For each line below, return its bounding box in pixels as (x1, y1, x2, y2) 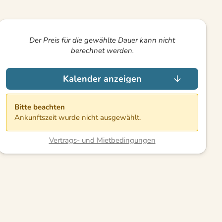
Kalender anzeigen (62, 72, 142, 85)
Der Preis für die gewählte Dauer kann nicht (29, 35, 175, 45)
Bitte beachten (14, 102, 65, 112)
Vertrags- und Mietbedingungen (49, 135, 156, 145)
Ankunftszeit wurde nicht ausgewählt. (14, 112, 141, 122)
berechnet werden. (70, 45, 134, 55)
